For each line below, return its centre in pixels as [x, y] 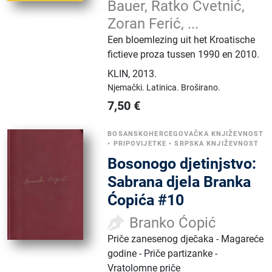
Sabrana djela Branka [179, 182]
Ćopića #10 [146, 200]
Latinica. [164, 87]
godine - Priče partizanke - [163, 253]
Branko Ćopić [173, 223]
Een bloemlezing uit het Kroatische [182, 39]
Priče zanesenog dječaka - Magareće [186, 239]
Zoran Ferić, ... [153, 23]
